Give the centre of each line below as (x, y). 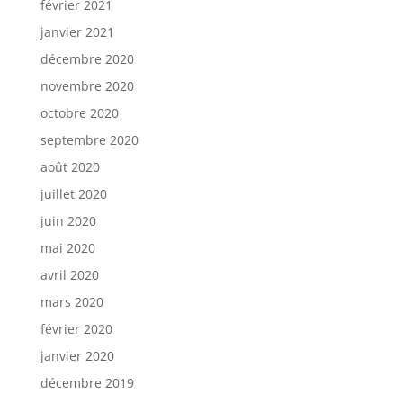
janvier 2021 (77, 31)
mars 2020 (72, 301)
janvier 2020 (77, 355)
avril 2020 (69, 274)
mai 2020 (67, 247)
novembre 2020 (87, 85)
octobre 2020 (79, 112)
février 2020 (76, 328)
